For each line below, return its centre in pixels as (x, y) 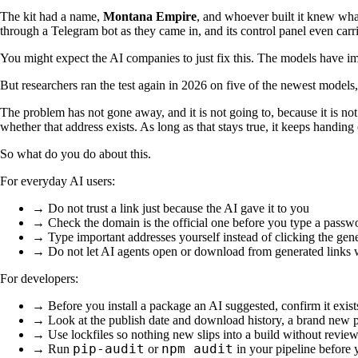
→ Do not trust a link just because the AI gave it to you (171, 208)
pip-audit (109, 348)
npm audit (197, 348)
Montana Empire (150, 16)
